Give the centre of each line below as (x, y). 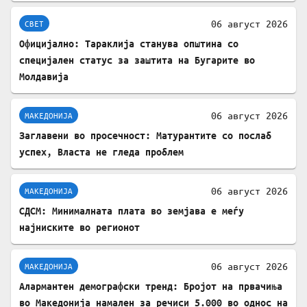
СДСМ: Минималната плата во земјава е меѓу (132, 211)
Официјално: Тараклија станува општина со (129, 44)
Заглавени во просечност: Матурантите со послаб (145, 136)
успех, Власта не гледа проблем (101, 152)
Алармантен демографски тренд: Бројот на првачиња (151, 286)
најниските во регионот (79, 228)
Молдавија (44, 77)
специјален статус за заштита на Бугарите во (137, 60)
